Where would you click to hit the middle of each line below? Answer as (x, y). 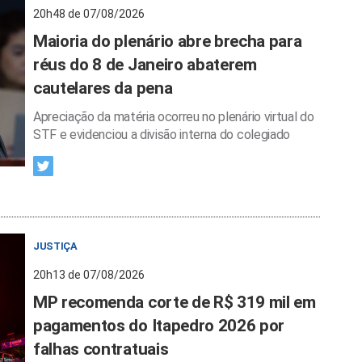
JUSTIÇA (55, 246)
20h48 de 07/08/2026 (89, 14)
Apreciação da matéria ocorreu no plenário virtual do (174, 117)
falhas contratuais (101, 349)
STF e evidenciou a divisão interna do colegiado (162, 135)
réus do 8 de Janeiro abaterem (145, 65)
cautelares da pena (103, 88)
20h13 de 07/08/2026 (89, 275)
